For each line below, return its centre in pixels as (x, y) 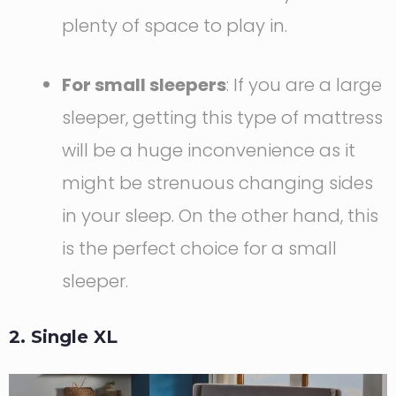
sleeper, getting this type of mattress (222, 118)
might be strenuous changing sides (217, 183)
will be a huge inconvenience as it (209, 151)
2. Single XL (63, 337)
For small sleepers (144, 85)
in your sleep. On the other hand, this (220, 216)
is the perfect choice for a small (199, 249)
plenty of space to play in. (175, 26)
